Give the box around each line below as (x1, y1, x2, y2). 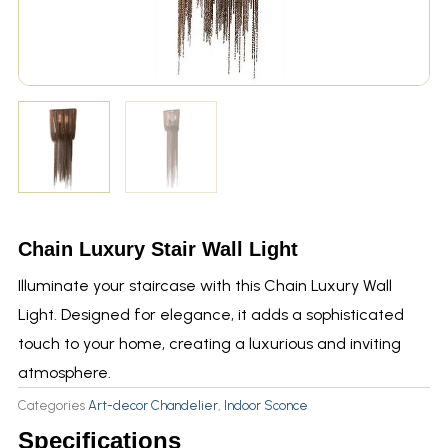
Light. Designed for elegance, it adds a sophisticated (17, 304, 404, 324)
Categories (17, 398, 85, 414)
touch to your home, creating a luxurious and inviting (17, 333, 401, 353)
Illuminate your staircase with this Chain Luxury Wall (17, 275, 392, 295)
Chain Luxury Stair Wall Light (17, 237, 298, 260)
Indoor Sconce (223, 398, 308, 414)
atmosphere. (17, 362, 111, 382)
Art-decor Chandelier (87, 398, 218, 414)
